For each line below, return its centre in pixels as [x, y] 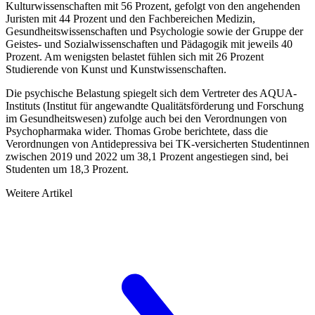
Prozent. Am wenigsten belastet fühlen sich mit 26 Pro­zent [135, 57]
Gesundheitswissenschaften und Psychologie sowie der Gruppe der [154, 32]
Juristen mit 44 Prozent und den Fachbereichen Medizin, [130, 19]
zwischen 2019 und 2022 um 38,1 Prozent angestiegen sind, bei [147, 157]
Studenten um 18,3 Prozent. [67, 169]
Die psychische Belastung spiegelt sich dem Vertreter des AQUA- [151, 94]
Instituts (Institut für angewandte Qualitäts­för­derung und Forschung [155, 106]
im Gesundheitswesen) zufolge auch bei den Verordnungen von [146, 119]
